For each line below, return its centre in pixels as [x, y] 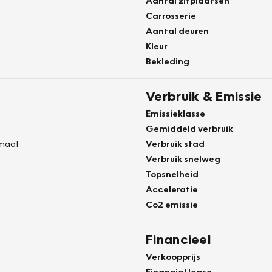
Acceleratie [172, 189]
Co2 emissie [172, 204]
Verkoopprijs [173, 256]
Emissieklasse [175, 113]
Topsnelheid [172, 174]
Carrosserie [171, 15]
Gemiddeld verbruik [189, 128]
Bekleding [168, 61]
